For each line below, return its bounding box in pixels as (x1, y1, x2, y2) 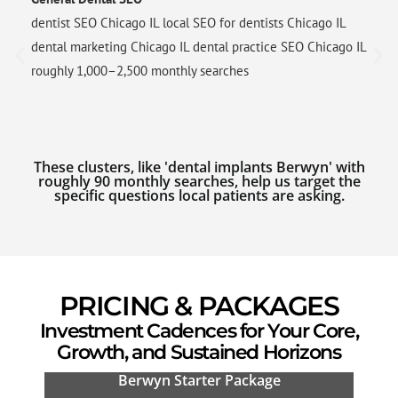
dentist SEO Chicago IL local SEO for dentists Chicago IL (31, 13, 346, 31)
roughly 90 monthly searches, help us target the (37, 171, 361, 191)
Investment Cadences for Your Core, (39, 318, 359, 343)
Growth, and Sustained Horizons (57, 339, 341, 364)
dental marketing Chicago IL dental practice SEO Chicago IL (31, 37, 366, 55)
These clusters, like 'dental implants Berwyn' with (33, 156, 365, 177)
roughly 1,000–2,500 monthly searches (31, 61, 249, 79)
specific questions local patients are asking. (53, 185, 345, 205)
